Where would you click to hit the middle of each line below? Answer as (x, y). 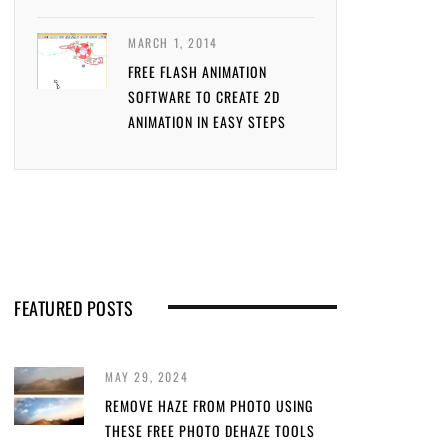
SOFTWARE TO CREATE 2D (204, 96)
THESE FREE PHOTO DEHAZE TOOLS (210, 430)
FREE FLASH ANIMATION (197, 71)
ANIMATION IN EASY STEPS (207, 121)
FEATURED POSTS (73, 308)
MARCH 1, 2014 (173, 42)
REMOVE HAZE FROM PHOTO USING (209, 405)
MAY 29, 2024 (147, 376)
